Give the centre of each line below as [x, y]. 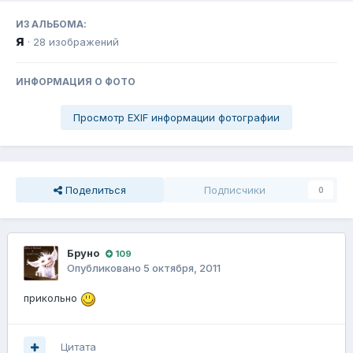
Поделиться [94, 190]
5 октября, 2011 [182, 268]
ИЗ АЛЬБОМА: [51, 24]
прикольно [52, 298]
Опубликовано [105, 268]
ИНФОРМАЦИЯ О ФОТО [76, 82]
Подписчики [235, 190]
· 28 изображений [73, 42]
